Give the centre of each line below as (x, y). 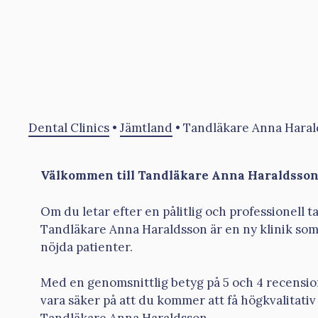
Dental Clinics (69, 127)
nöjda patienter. (87, 247)
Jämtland (146, 127)
